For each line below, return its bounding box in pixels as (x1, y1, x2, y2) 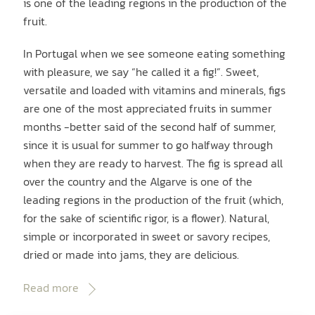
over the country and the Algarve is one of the (23, 173, 253, 191)
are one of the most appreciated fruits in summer (23, 100, 273, 117)
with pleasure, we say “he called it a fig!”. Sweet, (23, 63, 259, 81)
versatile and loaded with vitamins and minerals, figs (23, 82, 286, 99)
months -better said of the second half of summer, (23, 118, 276, 136)
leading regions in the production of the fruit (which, (23, 191, 284, 209)
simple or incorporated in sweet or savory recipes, (23, 228, 271, 245)
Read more (23, 279, 79, 297)
